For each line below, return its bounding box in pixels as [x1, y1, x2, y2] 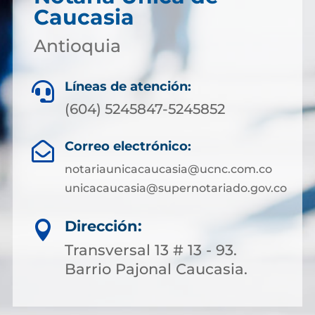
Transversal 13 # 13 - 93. [65, 241, 237, 259]
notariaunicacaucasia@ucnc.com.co [64, 162, 272, 176]
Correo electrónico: [64, 139, 191, 154]
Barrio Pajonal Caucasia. [65, 260, 247, 278]
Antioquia [33, 35, 121, 56]
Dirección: [65, 217, 142, 235]
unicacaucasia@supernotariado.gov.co [64, 181, 287, 195]
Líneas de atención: [65, 79, 191, 94]
